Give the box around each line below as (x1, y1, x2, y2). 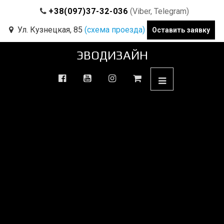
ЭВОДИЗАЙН (76, 48, 148, 62)
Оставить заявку (152, 26, 210, 34)
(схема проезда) (84, 25, 145, 34)
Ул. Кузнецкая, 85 (15, 25, 84, 34)
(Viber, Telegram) (128, 6, 189, 16)
